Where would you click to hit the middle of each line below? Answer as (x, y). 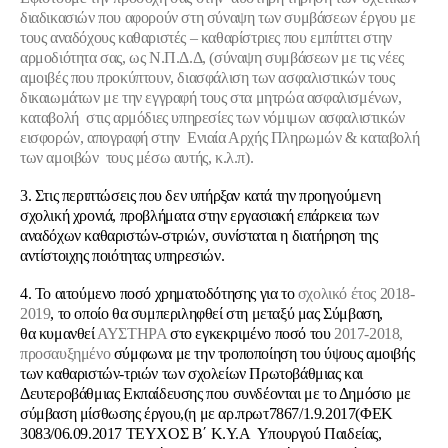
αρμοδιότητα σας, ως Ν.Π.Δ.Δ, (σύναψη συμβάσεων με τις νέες (212, 57)
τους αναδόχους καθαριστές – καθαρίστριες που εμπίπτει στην (206, 37)
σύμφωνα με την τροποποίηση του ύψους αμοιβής (264, 353)
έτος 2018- (382, 293)
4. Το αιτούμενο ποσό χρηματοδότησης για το (159, 293)
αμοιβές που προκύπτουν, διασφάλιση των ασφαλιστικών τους (207, 77)
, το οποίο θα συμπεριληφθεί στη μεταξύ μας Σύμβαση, (217, 313)
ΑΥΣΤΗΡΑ (132, 333)
